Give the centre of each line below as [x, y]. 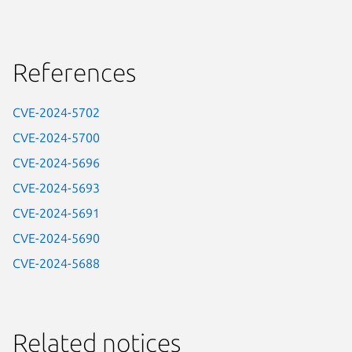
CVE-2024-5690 [56, 238]
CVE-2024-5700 [56, 138]
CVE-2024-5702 [56, 113]
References [74, 73]
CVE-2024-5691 [56, 213]
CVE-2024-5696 [56, 163]
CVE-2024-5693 [56, 188]
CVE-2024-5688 [56, 264]
